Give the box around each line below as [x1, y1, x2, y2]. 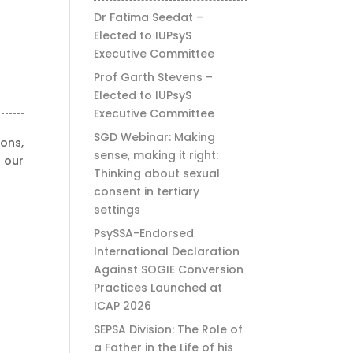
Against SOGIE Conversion [94, 262, 244, 277]
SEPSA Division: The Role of [94, 321, 243, 337]
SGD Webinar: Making [94, 129, 216, 145]
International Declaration [94, 243, 240, 259]
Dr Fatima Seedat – [94, 9, 204, 25]
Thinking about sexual [94, 165, 221, 181]
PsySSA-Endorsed [94, 225, 195, 241]
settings [94, 202, 141, 217]
